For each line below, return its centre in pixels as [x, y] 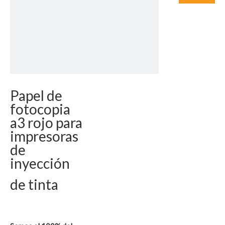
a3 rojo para [46, 123]
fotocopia [40, 109]
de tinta [35, 184]
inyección [40, 163]
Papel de [36, 95]
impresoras [44, 136]
